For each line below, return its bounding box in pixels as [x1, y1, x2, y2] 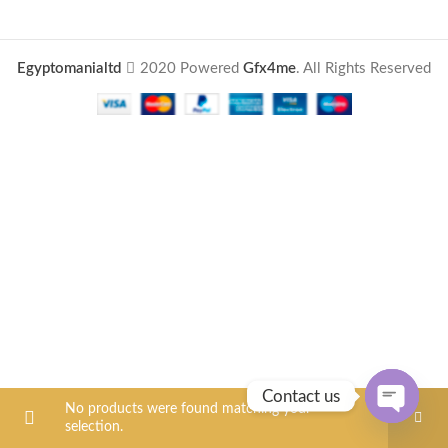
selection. [65, 420, 123, 434]
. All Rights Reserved [296, 61, 431, 76]
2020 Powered [136, 61, 243, 76]
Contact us [262, 387, 340, 405]
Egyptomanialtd [17, 61, 121, 76]
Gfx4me [243, 61, 296, 76]
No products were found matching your [65, 402, 311, 416]
